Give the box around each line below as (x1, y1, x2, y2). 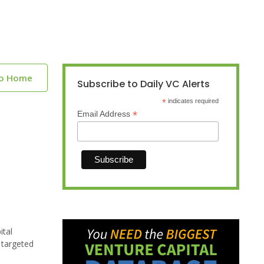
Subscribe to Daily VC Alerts (77, 77, 210, 91)
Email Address (77, 109, 133, 119)
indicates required (166, 97, 219, 105)
